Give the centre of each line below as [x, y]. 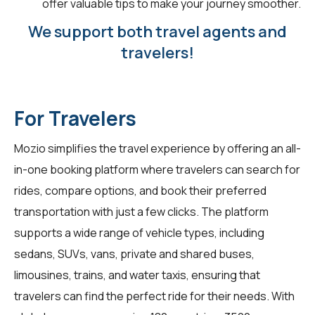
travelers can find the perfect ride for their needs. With [154, 296]
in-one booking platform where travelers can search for [157, 169]
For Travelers [75, 118]
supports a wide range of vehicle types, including [139, 232]
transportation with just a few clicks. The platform [141, 211]
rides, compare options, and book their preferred [140, 190]
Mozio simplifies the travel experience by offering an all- [157, 148]
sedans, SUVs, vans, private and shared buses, [134, 253]
